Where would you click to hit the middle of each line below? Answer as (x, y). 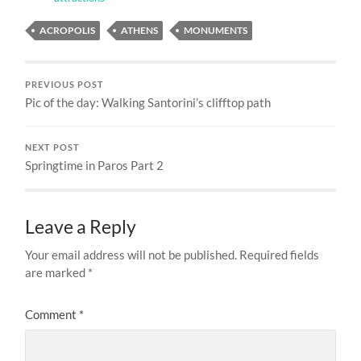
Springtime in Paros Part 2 (95, 165)
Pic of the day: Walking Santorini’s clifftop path (148, 102)
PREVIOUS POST (65, 84)
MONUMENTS (216, 30)
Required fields (280, 254)
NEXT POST (53, 147)
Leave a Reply (81, 226)
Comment (52, 314)
